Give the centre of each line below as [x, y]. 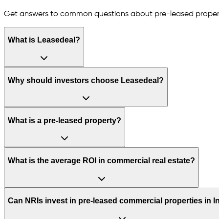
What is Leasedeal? [44, 40]
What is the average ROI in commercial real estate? [101, 160]
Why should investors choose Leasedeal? [86, 80]
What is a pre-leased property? [65, 120]
